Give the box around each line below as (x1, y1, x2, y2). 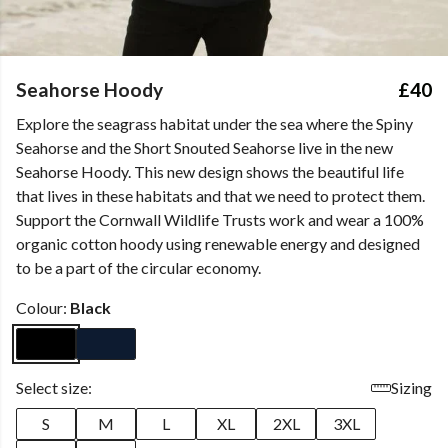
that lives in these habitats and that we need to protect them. (16, 186, 425, 205)
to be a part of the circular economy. (16, 258, 261, 277)
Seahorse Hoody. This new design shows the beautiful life (16, 162, 404, 181)
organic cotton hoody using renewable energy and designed (16, 234, 420, 253)
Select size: (16, 378, 92, 397)
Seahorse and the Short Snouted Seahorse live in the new (16, 138, 393, 157)
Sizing (391, 378, 432, 397)
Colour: (16, 298, 70, 317)
